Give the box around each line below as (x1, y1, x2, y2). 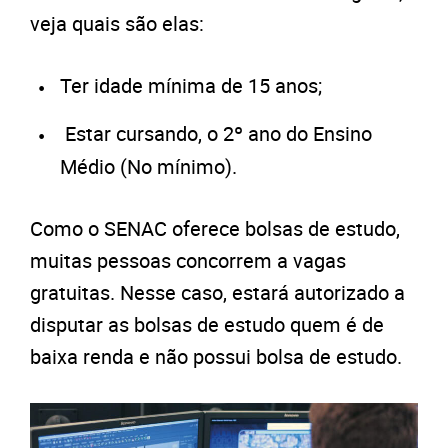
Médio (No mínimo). (60, 153, 237, 181)
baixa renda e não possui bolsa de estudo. (30, 343, 402, 371)
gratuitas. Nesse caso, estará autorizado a (30, 279, 405, 307)
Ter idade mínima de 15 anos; (60, 72, 322, 100)
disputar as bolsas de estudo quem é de (30, 311, 384, 339)
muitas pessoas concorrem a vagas (30, 247, 346, 275)
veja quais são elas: (30, 10, 204, 38)
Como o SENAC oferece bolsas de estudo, (30, 215, 400, 243)
